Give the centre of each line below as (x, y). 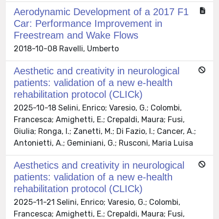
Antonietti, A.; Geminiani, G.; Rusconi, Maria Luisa (103, 143)
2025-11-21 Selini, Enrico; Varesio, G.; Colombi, (97, 202)
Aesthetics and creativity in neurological (99, 165)
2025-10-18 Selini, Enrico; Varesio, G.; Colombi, (98, 108)
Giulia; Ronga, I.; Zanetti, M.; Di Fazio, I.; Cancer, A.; (105, 131)
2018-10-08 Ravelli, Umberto (66, 48)
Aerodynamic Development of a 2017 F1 (101, 11)
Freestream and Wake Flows (76, 35)
